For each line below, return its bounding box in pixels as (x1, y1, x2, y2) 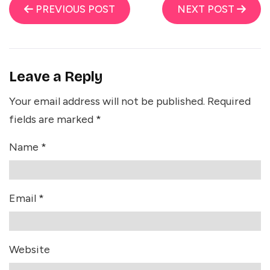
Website (9, 243, 50, 257)
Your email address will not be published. (9, 95, 205, 108)
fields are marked (9, 113, 96, 127)
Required (207, 95, 251, 108)
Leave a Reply (9, 68, 102, 86)
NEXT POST (177, 3, 237, 16)
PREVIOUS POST (33, 3, 115, 16)
